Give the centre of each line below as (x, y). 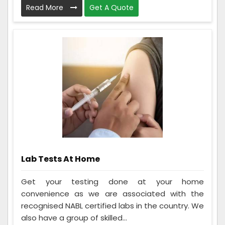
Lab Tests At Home (61, 159)
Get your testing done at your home (113, 182)
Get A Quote (111, 8)
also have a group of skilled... (74, 218)
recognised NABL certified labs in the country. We (113, 206)
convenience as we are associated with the (113, 194)
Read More (46, 8)
